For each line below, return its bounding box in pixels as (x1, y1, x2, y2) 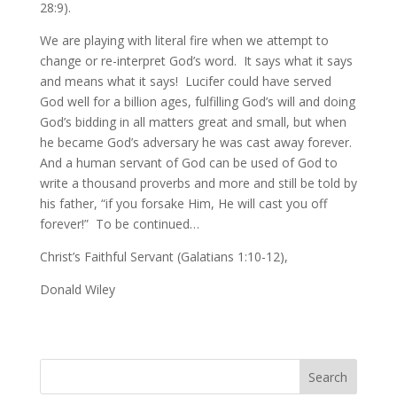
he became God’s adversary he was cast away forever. (39, 134, 355, 151)
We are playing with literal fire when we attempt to (39, 32, 329, 49)
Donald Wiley (39, 281, 115, 298)
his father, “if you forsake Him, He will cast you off (39, 195, 327, 212)
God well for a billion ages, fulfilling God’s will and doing (39, 93, 355, 110)
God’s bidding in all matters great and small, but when (39, 113, 346, 130)
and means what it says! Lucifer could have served (39, 73, 331, 90)
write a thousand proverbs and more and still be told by (39, 175, 357, 191)
